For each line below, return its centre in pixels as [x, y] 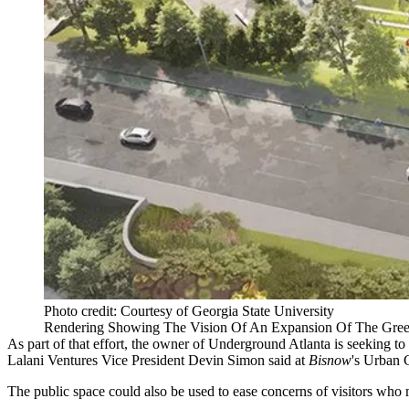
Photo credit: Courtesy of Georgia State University [189, 311]
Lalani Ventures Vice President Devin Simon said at [158, 361]
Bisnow [330, 361]
